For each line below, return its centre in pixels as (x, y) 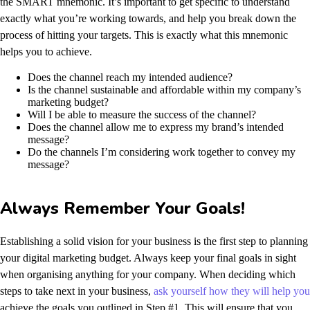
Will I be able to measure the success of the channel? (142, 114)
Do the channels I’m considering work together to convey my (162, 152)
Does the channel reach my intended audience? (130, 77)
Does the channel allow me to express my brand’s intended (156, 127)
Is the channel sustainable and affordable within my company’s (164, 89)
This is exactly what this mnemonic (210, 35)
